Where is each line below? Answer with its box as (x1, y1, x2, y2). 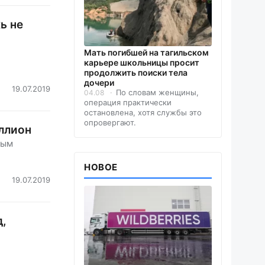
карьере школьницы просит (84, 57, 199, 68)
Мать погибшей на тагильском (84, 47, 209, 58)
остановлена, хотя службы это (84, 108, 202, 118)
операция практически (84, 98, 172, 108)
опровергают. (84, 118, 136, 128)
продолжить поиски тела (84, 67, 188, 78)
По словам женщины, (116, 88, 199, 98)
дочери (84, 77, 114, 88)
